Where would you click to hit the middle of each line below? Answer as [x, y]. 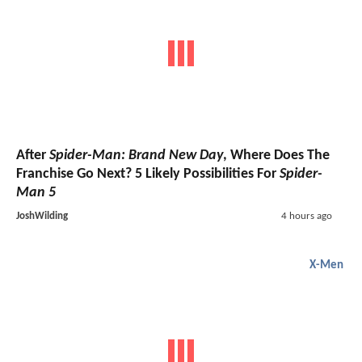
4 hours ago [306, 217]
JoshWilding [42, 217]
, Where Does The [276, 156]
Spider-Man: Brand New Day [136, 156]
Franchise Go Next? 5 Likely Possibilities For [148, 175]
